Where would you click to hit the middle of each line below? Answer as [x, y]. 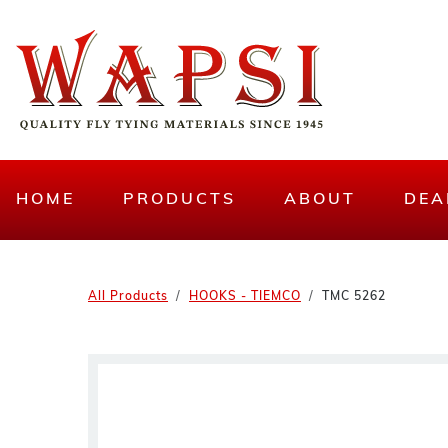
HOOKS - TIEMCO [245, 297]
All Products [128, 297]
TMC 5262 [354, 297]
